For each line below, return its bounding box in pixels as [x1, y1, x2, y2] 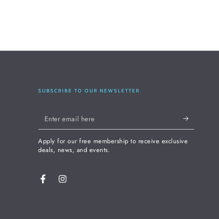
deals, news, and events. [38, 145, 110, 155]
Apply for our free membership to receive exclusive [38, 136, 188, 146]
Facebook [42, 179, 73, 189]
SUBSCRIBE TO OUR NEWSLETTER [38, 88, 140, 94]
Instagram [62, 179, 92, 189]
